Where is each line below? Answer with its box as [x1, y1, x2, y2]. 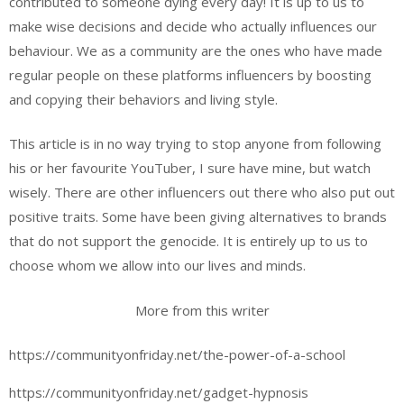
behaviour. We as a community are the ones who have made [9, 41, 382, 60]
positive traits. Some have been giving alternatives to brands [9, 207, 387, 226]
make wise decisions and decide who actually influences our [9, 16, 377, 35]
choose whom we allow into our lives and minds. [9, 256, 309, 275]
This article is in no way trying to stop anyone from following [9, 134, 381, 153]
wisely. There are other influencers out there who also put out [9, 183, 395, 202]
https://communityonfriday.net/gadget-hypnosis [9, 383, 308, 402]
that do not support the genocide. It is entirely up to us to [9, 232, 368, 251]
